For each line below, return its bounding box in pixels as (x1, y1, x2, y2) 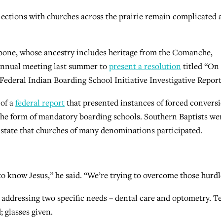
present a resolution (109, 61, 181, 72)
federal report (15, 97, 65, 109)
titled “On (181, 61, 219, 72)
